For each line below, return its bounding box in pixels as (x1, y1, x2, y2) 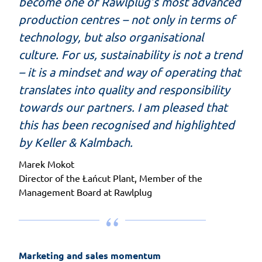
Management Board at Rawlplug (19, 185, 152, 198)
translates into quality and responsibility (19, 81, 230, 96)
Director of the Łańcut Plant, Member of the (19, 171, 202, 184)
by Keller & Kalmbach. (19, 134, 133, 149)
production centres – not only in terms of (19, 11, 235, 26)
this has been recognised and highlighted (19, 116, 235, 132)
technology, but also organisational (19, 29, 204, 44)
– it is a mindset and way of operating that (19, 64, 241, 79)
